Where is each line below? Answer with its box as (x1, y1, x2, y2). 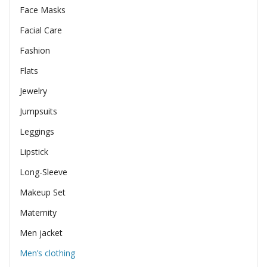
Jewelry (19, 85, 47, 97)
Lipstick (19, 146, 48, 158)
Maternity (19, 207, 57, 219)
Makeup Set (19, 187, 66, 198)
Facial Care (19, 24, 62, 36)
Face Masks (19, 4, 66, 16)
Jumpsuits (19, 105, 57, 117)
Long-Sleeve (19, 166, 67, 178)
